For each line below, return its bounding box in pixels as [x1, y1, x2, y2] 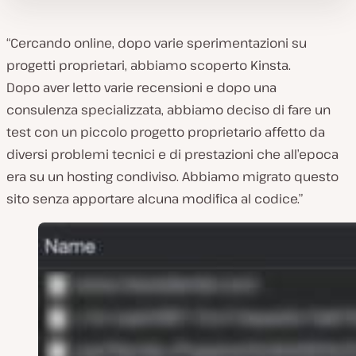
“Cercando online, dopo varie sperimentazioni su [6, 33, 307, 52]
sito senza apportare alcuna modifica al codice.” [6, 189, 303, 207]
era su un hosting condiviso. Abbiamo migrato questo [6, 167, 339, 185]
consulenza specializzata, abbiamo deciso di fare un [6, 100, 331, 118]
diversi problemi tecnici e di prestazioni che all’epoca [6, 145, 339, 163]
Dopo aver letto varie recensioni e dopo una [6, 78, 277, 96]
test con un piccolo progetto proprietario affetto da [6, 122, 325, 141]
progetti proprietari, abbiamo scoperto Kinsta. [6, 56, 291, 74]
